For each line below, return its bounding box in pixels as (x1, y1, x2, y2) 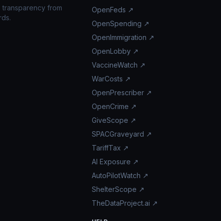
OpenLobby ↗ (91, 47, 139, 55)
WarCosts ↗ (91, 74, 131, 83)
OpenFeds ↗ (91, 5, 134, 14)
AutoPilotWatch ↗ (91, 171, 148, 180)
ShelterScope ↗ (91, 185, 145, 193)
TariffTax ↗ (91, 144, 129, 152)
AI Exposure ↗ (91, 157, 139, 166)
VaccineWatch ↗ (91, 61, 146, 69)
